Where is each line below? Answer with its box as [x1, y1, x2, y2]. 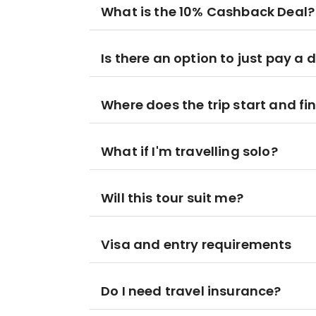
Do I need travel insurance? [101, 282, 281, 300]
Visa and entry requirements [101, 236, 292, 253]
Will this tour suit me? [101, 189, 243, 207]
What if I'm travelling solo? [101, 142, 278, 160]
